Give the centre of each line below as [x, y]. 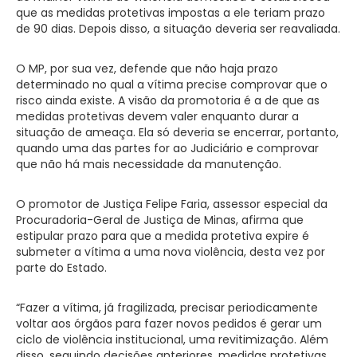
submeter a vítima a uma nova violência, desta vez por [171, 251]
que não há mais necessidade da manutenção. [149, 164]
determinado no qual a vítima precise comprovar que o [172, 84]
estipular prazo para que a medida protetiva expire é [163, 235]
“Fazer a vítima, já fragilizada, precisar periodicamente [167, 307]
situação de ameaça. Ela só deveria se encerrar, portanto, [177, 132]
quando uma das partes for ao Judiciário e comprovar [167, 148]
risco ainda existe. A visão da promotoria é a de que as [168, 100]
